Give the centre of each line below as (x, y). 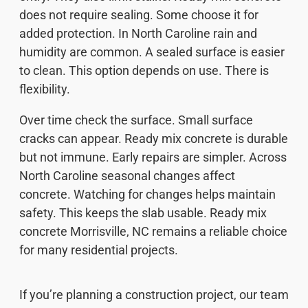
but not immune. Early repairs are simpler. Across (153, 157)
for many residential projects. (99, 250)
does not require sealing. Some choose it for (139, 14)
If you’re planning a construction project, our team (154, 294)
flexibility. (45, 89)
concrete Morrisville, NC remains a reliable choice (153, 231)
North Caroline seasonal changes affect (127, 175)
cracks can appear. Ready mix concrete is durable (154, 138)
